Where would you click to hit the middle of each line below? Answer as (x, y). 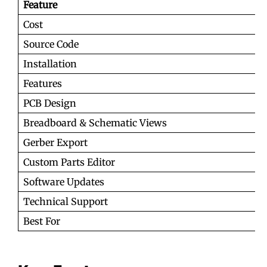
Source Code (51, 44)
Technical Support (66, 201)
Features (43, 83)
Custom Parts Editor (69, 162)
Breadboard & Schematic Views (95, 122)
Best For (42, 221)
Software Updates (64, 181)
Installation (50, 63)
